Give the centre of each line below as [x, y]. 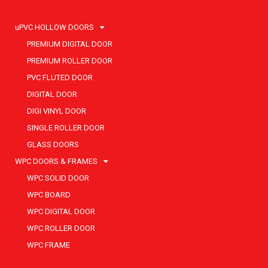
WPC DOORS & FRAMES [57, 161]
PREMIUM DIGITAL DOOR [70, 44]
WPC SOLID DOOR [58, 178]
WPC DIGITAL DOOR [61, 211]
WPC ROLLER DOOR [61, 228]
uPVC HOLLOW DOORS [55, 27]
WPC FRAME [48, 245]
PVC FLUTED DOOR [60, 77]
